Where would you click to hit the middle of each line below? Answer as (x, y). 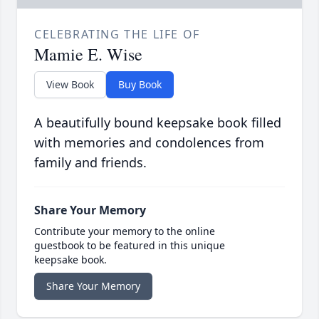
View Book (70, 85)
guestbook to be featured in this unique (130, 246)
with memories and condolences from (149, 143)
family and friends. (90, 163)
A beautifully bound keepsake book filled (158, 123)
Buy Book (140, 85)
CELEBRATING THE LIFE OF (117, 35)
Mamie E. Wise (88, 54)
